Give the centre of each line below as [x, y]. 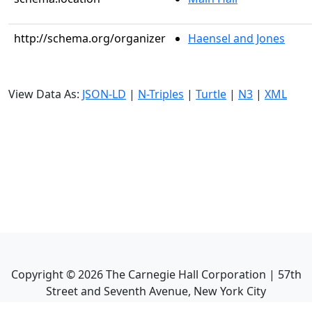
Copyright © [44, 274]
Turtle [211, 94]
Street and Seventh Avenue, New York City [156, 291]
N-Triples [161, 94]
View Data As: [45, 94]
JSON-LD [104, 94]
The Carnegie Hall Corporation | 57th [202, 274]
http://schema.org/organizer [90, 38]
